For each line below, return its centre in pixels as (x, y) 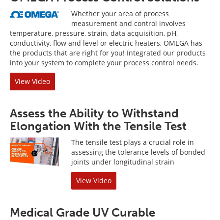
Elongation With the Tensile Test (98, 126)
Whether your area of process (120, 14)
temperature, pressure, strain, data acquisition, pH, (94, 33)
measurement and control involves (128, 23)
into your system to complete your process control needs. (104, 63)
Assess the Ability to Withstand (94, 113)
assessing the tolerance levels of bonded (138, 152)
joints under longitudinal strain (123, 162)
